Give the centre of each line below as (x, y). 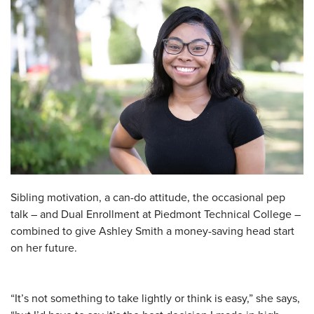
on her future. (44, 247)
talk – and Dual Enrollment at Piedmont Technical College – (156, 213)
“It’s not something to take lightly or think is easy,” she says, (155, 298)
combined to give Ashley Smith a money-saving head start (152, 230)
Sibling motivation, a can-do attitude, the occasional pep (148, 197)
